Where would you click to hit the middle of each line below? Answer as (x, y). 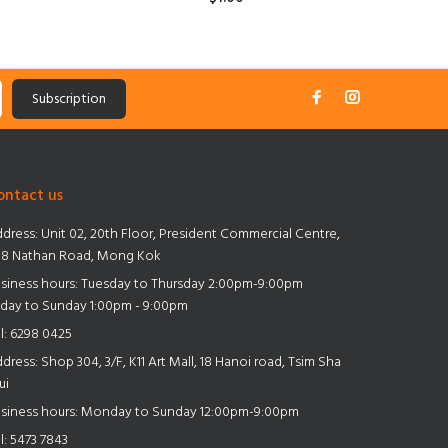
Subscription (69, 99)
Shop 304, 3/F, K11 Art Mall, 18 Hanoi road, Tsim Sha (189, 362)
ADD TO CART (241, 41)
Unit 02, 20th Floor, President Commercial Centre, (188, 234)
